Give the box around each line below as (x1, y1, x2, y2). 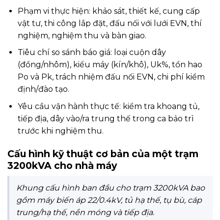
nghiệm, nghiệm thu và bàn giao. (17, 30, 146, 40)
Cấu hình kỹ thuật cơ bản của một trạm (7, 147, 198, 160)
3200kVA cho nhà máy (7, 159, 117, 171)
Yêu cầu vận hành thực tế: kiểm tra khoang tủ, (17, 101, 199, 111)
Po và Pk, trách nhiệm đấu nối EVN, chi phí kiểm (17, 72, 205, 82)
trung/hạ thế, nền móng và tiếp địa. (16, 208, 154, 218)
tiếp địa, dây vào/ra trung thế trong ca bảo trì (17, 113, 194, 123)
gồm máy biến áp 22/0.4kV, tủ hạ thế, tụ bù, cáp (16, 195, 202, 205)
